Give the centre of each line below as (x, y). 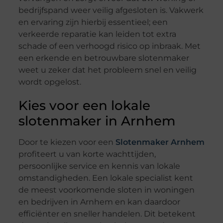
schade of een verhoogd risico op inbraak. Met (109, 46)
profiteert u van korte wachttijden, (87, 154)
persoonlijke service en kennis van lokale (99, 166)
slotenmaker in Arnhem (97, 121)
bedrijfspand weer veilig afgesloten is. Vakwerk (111, 10)
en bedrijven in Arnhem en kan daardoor (99, 202)
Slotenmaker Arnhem (160, 142)
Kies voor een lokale (84, 106)
